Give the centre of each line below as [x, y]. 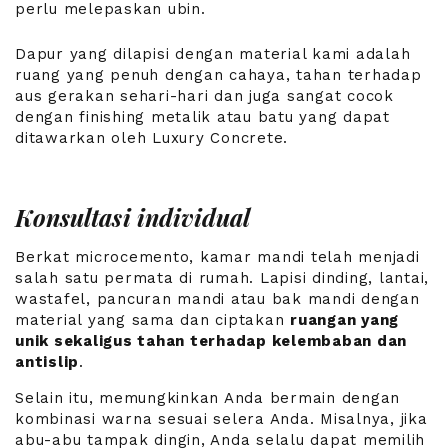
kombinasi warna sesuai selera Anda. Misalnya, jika [221, 419]
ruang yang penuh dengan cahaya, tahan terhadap [218, 74]
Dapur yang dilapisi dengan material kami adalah [213, 53]
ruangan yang [344, 320]
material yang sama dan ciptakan [152, 320]
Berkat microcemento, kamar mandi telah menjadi [217, 257]
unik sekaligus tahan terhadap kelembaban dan [211, 341]
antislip [47, 362]
